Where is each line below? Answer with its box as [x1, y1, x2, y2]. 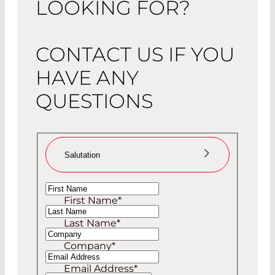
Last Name [64, 217, 117, 230]
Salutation [64, 150, 101, 160]
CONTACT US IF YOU [36, 42, 235, 66]
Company [64, 240, 112, 252]
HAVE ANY [36, 65, 139, 90]
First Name [64, 195, 118, 207]
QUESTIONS [36, 88, 153, 113]
